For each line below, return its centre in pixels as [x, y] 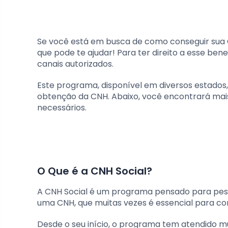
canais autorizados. [75, 64]
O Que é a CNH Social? [95, 171]
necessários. [62, 108]
